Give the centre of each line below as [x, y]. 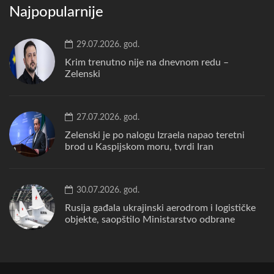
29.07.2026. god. [107, 44]
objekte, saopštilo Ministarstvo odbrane [150, 219]
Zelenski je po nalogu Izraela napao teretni [155, 135]
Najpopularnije [56, 12]
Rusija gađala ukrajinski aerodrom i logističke [160, 208]
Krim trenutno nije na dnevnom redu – [147, 62]
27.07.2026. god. [107, 117]
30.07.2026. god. [107, 190]
